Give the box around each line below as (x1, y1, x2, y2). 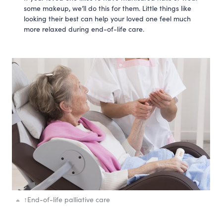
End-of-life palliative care (27, 195, 110, 204)
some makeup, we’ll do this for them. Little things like (24, 3, 191, 13)
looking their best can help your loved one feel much (24, 14, 191, 23)
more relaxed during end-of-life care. (24, 24, 144, 34)
